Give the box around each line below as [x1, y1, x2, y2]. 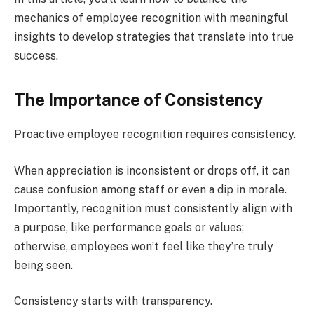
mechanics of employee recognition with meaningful [14, 11, 288, 25]
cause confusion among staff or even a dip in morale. [14, 182, 287, 196]
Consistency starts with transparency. [14, 294, 212, 308]
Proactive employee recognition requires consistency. [14, 128, 296, 142]
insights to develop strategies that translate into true [14, 30, 294, 44]
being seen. [14, 258, 73, 272]
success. [14, 49, 58, 63]
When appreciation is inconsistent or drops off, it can [14, 163, 290, 177]
